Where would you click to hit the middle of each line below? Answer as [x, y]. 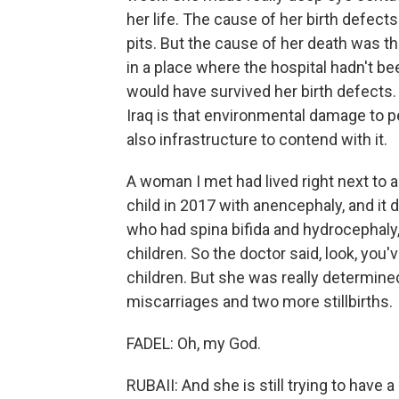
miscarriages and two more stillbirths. [260, 301]
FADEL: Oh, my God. [194, 343]
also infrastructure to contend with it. [257, 139]
